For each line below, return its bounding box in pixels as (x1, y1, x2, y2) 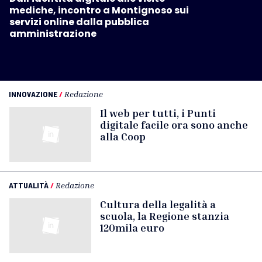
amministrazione (9, 27, 96, 41)
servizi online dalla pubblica (9, 15, 149, 29)
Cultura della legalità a (100, 198, 216, 211)
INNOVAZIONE (9, 89, 57, 99)
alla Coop (100, 130, 146, 143)
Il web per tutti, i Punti (100, 106, 216, 120)
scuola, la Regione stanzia (100, 209, 229, 223)
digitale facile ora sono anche (100, 118, 248, 132)
